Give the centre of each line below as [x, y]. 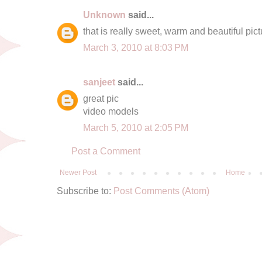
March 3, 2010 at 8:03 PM [136, 47]
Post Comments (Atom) [161, 190]
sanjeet [99, 82]
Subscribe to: [85, 190]
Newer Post [78, 172]
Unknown [104, 14]
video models [111, 111]
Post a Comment [106, 151]
